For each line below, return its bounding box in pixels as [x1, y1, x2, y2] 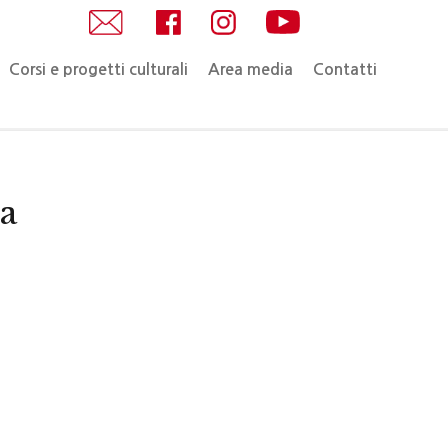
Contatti [313, 62, 378, 77]
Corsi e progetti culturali [9, 62, 189, 77]
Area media [208, 62, 294, 77]
